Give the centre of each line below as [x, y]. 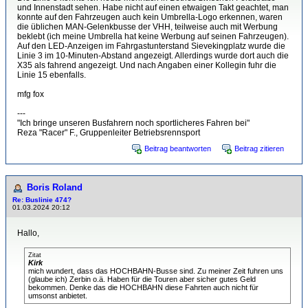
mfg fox [31, 94]
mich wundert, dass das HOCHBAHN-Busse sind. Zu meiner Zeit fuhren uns [156, 271]
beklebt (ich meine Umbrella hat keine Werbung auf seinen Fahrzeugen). [153, 36]
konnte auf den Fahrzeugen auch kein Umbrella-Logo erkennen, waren [150, 17]
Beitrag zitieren [259, 148]
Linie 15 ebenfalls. [52, 75]
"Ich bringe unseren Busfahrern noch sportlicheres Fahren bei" [133, 123]
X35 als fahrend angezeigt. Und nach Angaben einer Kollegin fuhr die [147, 65]
